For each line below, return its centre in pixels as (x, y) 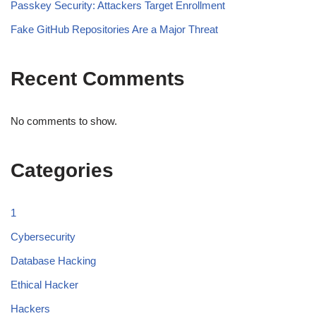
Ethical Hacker (44, 285)
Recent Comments (98, 79)
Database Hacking (53, 261)
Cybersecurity (43, 237)
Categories (62, 171)
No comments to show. (64, 121)
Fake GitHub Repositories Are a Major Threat (114, 30)
